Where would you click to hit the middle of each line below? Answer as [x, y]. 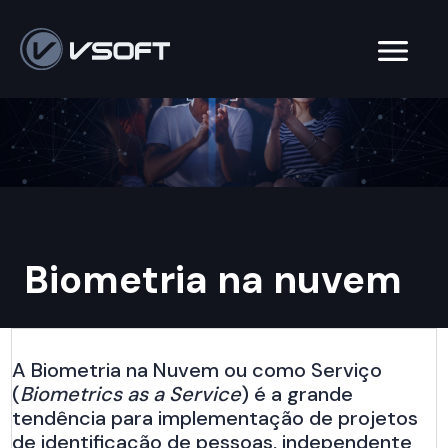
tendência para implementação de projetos [215, 417]
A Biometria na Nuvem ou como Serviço [197, 369]
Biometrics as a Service [131, 393]
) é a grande [297, 393]
